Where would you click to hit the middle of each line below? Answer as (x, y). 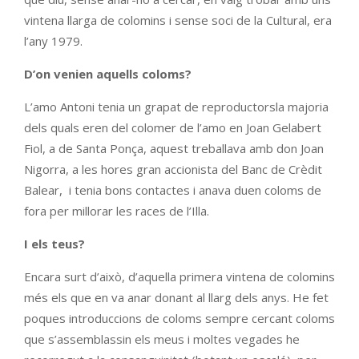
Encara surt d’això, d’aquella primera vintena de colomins (179, 276)
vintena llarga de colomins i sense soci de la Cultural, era (178, 20)
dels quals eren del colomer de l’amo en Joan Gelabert (173, 127)
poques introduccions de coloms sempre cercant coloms (179, 318)
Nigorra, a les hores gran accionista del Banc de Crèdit (173, 169)
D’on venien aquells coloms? (108, 74)
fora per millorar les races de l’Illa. (117, 211)
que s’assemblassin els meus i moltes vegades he (162, 339)
